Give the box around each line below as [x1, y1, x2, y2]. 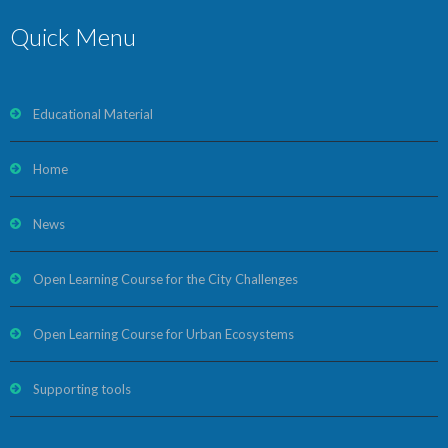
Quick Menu [10, 22, 136, 51]
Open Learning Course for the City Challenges [33, 271, 298, 287]
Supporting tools [33, 381, 131, 397]
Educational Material [33, 106, 153, 122]
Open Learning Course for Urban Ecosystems [33, 326, 294, 342]
